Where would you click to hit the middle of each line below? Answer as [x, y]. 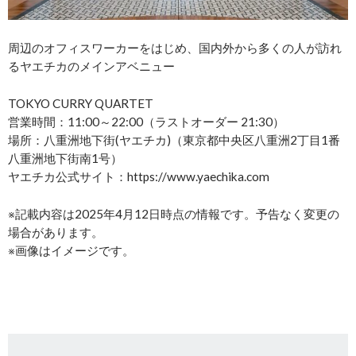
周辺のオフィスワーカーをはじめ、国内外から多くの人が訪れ [175, 47]
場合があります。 [56, 232]
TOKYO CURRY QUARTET [81, 103]
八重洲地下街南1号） [65, 158]
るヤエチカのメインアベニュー [91, 66]
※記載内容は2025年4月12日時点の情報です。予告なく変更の [174, 213]
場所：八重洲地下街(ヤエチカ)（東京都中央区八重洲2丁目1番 [174, 139]
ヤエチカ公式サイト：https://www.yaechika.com [139, 176]
